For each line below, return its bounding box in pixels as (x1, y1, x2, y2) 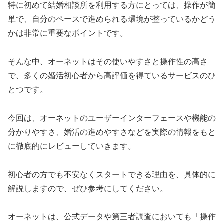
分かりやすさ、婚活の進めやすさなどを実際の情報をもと (8, 127, 216, 136)
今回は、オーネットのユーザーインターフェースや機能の (8, 113, 216, 122)
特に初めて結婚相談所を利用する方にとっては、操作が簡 (8, 1, 216, 10)
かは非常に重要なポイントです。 (8, 29, 128, 38)
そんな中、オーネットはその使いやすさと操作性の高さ (8, 57, 208, 66)
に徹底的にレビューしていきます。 (8, 141, 136, 150)
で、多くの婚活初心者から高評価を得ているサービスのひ (8, 71, 216, 80)
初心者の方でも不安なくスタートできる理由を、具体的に (8, 170, 216, 179)
